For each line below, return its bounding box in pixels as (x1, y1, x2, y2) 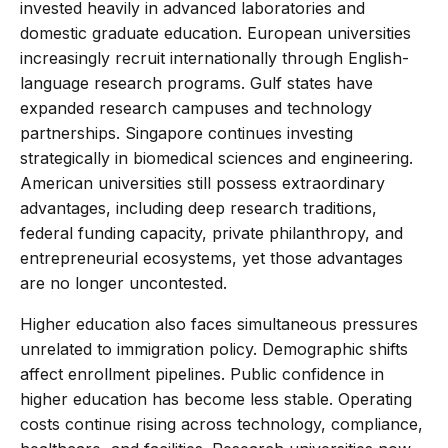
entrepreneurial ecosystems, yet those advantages (20, 247, 403, 268)
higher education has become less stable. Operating (20, 388, 412, 409)
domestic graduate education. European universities (20, 22, 411, 43)
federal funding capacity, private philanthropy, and (20, 222, 403, 243)
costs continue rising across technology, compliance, (20, 413, 423, 434)
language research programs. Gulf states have (20, 72, 373, 93)
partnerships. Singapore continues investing (20, 122, 353, 143)
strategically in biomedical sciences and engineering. (20, 147, 413, 168)
